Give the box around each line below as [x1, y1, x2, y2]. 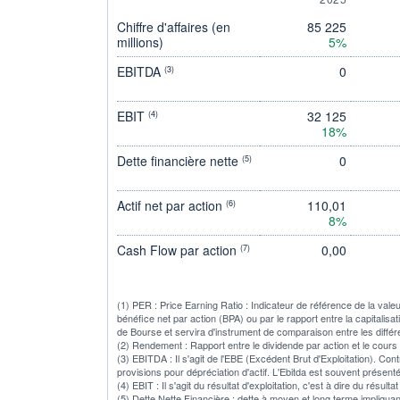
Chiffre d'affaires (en [117, 17, 230, 36]
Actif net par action [117, 196, 226, 214]
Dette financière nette [117, 151, 242, 170]
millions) [117, 32, 163, 51]
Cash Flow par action [117, 240, 240, 259]
